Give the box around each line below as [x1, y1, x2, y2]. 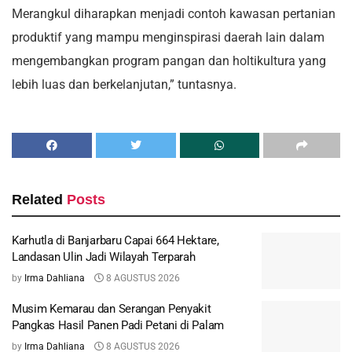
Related [12, 192, 63, 208]
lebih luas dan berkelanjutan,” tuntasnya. [12, 77, 236, 93]
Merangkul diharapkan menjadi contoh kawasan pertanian [12, 6, 335, 22]
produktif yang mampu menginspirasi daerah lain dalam [12, 30, 324, 46]
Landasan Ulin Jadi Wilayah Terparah [12, 250, 196, 265]
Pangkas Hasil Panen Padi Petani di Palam [12, 317, 224, 332]
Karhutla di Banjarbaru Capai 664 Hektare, [12, 233, 219, 248]
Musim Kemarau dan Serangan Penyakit [12, 301, 211, 316]
